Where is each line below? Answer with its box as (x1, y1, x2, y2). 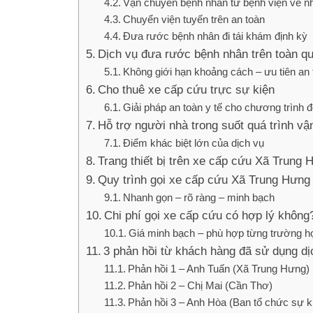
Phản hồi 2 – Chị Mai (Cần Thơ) (127, 279, 272, 291)
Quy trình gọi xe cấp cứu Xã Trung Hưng (98, 173, 311, 187)
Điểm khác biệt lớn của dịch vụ (122, 136, 264, 149)
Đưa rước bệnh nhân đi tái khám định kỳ (122, 29, 307, 42)
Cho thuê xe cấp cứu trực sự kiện (98, 82, 275, 96)
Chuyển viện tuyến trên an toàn (122, 13, 265, 25)
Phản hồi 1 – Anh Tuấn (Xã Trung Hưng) (127, 262, 310, 275)
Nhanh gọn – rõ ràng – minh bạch (122, 191, 275, 203)
